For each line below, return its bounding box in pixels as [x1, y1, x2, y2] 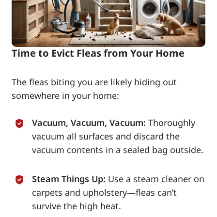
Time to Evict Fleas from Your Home [12, 46, 185, 60]
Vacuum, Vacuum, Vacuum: [32, 116, 146, 128]
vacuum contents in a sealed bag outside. [32, 143, 203, 155]
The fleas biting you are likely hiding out [12, 76, 177, 88]
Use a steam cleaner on [108, 172, 204, 185]
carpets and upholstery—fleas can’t [32, 186, 177, 198]
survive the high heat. [32, 200, 121, 212]
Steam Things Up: [32, 172, 106, 185]
